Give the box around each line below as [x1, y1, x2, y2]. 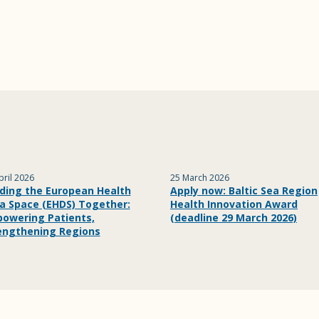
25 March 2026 [170, 172, 229, 184]
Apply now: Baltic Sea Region [170, 184, 318, 197]
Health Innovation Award [170, 197, 298, 211]
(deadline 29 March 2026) [170, 211, 297, 224]
